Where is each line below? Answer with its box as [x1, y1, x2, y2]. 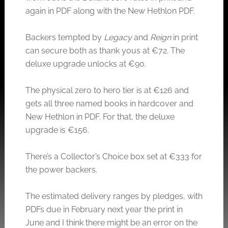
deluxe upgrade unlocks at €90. [25, 59, 146, 69]
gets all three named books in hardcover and [25, 98, 193, 108]
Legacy [103, 32, 134, 42]
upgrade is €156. [25, 125, 89, 135]
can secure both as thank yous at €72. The [25, 45, 185, 55]
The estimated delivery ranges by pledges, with [25, 191, 203, 201]
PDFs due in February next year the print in [25, 204, 183, 214]
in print [173, 32, 198, 42]
